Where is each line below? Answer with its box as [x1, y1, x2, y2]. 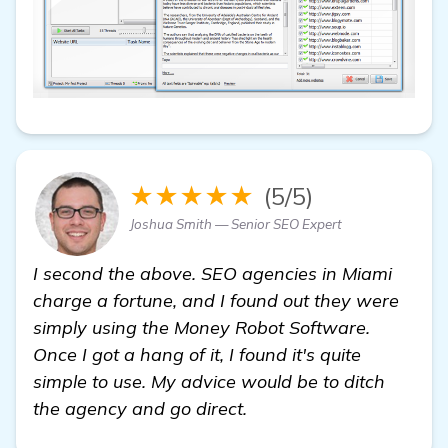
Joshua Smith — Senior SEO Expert [130, 215, 342, 232]
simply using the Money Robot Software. [33, 315, 370, 339]
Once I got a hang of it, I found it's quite [33, 342, 361, 366]
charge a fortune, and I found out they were [33, 288, 399, 312]
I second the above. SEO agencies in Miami [33, 261, 392, 285]
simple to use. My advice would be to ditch [33, 369, 385, 393]
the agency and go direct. [33, 396, 247, 420]
